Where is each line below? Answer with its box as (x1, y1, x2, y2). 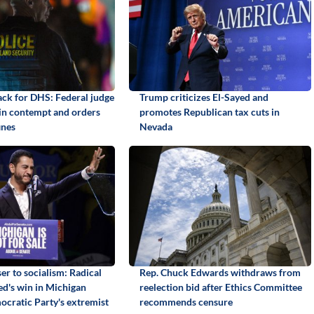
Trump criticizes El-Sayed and (139, 90, 268, 103)
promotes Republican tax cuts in (139, 105, 280, 118)
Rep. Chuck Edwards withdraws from (139, 266, 301, 278)
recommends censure (139, 295, 233, 308)
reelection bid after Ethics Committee (139, 280, 302, 293)
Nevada (139, 120, 172, 132)
